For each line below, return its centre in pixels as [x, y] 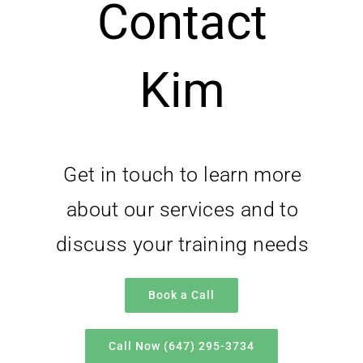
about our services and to [182, 210]
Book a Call [181, 295]
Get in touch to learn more [182, 175]
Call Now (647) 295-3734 [181, 346]
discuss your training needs [182, 245]
